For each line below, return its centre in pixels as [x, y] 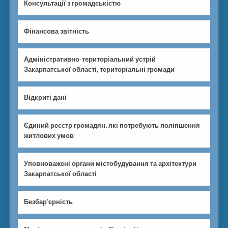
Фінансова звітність [57, 32]
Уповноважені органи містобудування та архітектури [110, 164]
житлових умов [49, 136]
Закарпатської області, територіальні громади [99, 70]
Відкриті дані [46, 98]
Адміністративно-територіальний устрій [90, 60]
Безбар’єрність [49, 202]
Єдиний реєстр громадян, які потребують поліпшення [112, 126]
